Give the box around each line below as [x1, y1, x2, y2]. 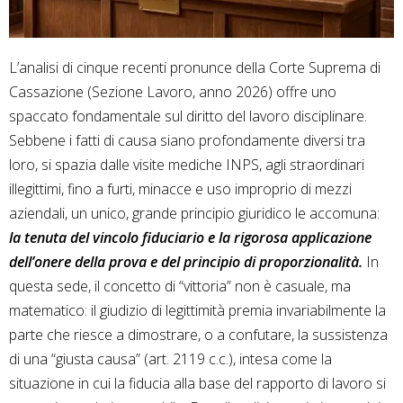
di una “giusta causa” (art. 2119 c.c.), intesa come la [9, 349, 332, 370]
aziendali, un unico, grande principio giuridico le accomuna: [9, 203, 380, 224]
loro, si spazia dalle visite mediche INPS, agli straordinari [9, 155, 364, 175]
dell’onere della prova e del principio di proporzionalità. [9, 252, 366, 273]
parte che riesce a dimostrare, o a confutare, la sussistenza [9, 325, 388, 345]
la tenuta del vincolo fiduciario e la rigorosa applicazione [9, 228, 372, 248]
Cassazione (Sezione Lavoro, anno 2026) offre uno [9, 82, 336, 103]
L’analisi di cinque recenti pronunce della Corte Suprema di [9, 58, 381, 78]
